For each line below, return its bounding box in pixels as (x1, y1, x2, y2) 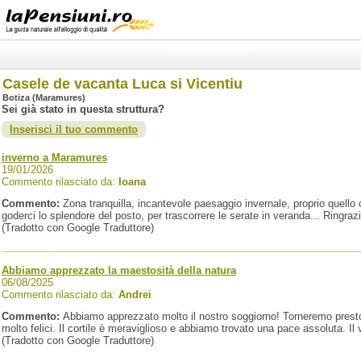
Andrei (118, 288, 151, 301)
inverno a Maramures (2, 151, 107, 164)
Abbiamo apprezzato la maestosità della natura (2, 264, 236, 276)
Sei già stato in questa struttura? (2, 103, 164, 115)
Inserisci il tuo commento (10, 123, 138, 135)
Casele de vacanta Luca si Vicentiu (2, 76, 243, 92)
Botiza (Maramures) (2, 93, 85, 102)
